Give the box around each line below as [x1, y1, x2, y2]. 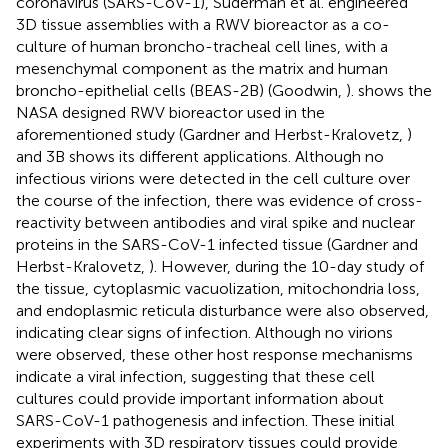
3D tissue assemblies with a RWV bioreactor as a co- [16, 14, 390, 34]
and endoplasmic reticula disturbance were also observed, [16, 300, 429, 320]
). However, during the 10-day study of [149, 256, 424, 276]
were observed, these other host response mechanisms [16, 344, 413, 364]
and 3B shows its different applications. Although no [16, 146, 384, 166]
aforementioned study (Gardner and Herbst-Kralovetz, [16, 124, 407, 144]
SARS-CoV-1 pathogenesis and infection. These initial [16, 410, 395, 430]
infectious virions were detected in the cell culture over [16, 168, 410, 188]
